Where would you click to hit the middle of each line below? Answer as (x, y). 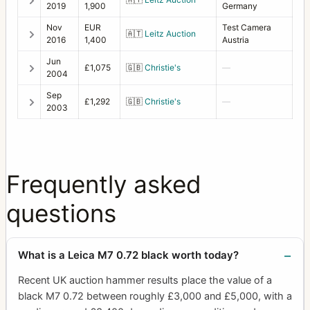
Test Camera (247, 27)
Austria (236, 40)
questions (61, 213)
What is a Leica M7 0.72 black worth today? (128, 255)
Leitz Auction (170, 34)
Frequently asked (104, 184)
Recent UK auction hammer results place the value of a (145, 280)
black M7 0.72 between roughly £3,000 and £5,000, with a (155, 296)
